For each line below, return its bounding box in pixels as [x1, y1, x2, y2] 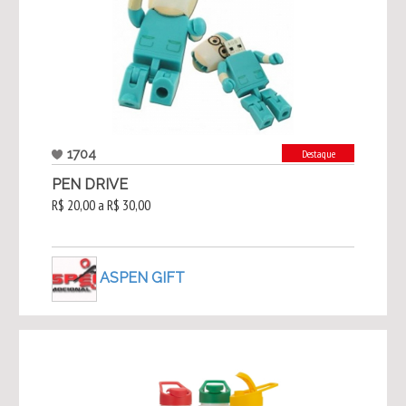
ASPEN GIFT [99, 268, 185, 286]
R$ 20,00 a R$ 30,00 [51, 196, 150, 215]
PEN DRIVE [51, 176, 128, 194]
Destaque [301, 147, 335, 161]
